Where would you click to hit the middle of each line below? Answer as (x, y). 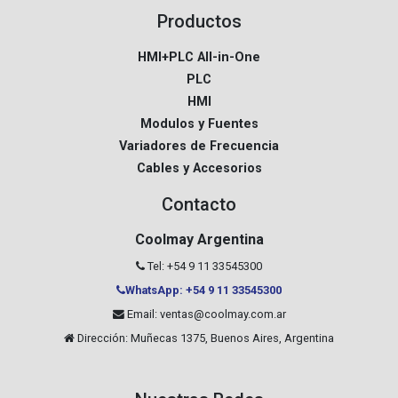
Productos (199, 22)
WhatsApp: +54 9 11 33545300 (203, 291)
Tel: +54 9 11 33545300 (203, 267)
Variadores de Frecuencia (199, 147)
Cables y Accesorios (199, 169)
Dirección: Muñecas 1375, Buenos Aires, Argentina (204, 338)
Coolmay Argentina (199, 240)
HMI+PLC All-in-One (199, 58)
